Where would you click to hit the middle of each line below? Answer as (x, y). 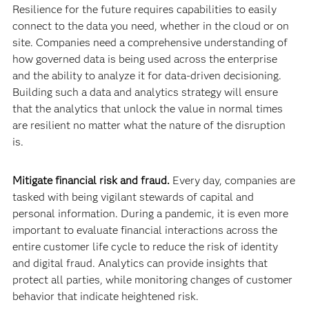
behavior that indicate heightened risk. (105, 296)
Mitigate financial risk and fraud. (92, 180)
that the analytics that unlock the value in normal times (147, 109)
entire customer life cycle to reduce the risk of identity (145, 247)
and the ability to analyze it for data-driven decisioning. (147, 76)
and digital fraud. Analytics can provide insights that (140, 263)
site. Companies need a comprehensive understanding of (150, 42)
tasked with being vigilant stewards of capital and (133, 197)
